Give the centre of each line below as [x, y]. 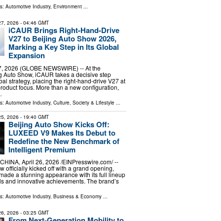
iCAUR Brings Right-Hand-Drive [64, 30]
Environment [67, 7]
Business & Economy [77, 197]
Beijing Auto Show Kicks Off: [59, 124]
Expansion [26, 55]
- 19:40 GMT [34, 117]
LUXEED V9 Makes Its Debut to [62, 132]
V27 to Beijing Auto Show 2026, [62, 39]
